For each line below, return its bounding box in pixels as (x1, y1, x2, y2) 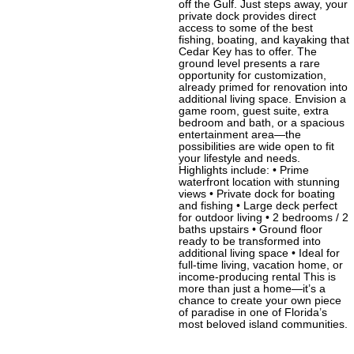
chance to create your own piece (179, 295, 341, 307)
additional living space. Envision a (179, 93, 346, 106)
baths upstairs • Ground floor (179, 224, 322, 236)
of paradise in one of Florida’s (179, 307, 327, 319)
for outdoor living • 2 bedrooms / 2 (179, 212, 348, 224)
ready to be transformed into (179, 235, 321, 248)
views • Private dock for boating (179, 188, 335, 201)
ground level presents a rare (179, 58, 320, 70)
